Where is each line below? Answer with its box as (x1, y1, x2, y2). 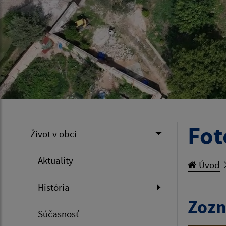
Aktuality (38, 154, 73, 166)
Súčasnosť (38, 207, 79, 220)
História (38, 181, 70, 193)
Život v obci (30, 127, 77, 140)
